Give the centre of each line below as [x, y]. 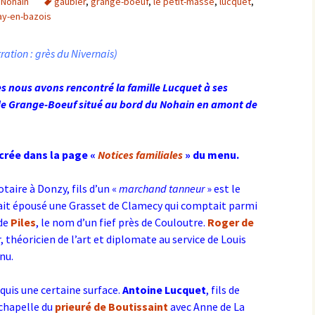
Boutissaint [138, 307]
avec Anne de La [206, 307]
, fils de [223, 290]
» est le [223, 188]
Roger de [231, 222]
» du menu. [212, 155]
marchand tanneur [162, 188]
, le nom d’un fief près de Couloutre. [122, 222]
